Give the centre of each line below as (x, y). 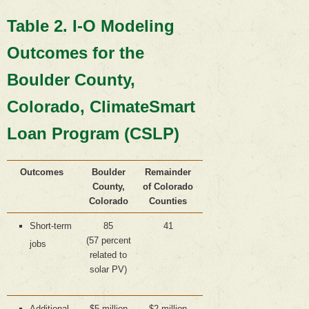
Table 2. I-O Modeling (91, 26)
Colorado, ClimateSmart (101, 106)
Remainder (168, 172)
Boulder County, (71, 79)
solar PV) (108, 270)
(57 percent (108, 241)
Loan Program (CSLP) (93, 133)
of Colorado (168, 187)
